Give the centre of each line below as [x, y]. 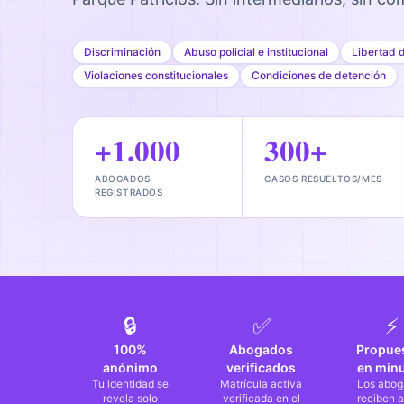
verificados [261, 367]
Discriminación [122, 52]
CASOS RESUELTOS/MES [323, 179]
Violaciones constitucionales [156, 75]
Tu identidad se [130, 384]
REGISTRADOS [129, 192]
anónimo [130, 367]
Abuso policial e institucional [256, 52]
